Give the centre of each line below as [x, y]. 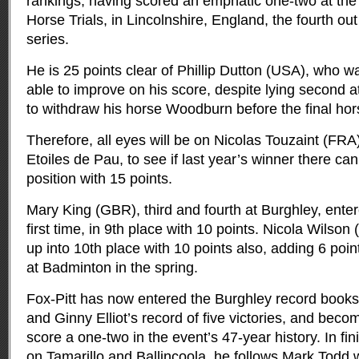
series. [48, 39]
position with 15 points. [99, 179]
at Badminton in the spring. [112, 268]
